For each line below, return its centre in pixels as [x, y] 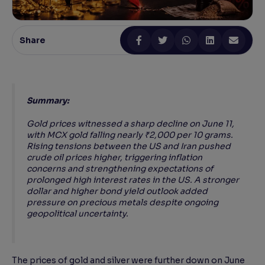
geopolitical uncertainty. [77, 214]
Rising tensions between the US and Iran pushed [129, 146]
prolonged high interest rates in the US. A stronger [133, 180]
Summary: [48, 101]
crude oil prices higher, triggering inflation [114, 158]
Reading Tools [56, 25]
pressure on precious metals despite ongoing [122, 203]
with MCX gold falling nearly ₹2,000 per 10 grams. [130, 135]
